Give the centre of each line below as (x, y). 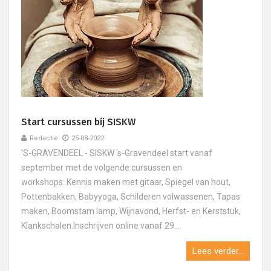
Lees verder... (218, 251)
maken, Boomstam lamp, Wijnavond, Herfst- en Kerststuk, (131, 211)
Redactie (44, 138)
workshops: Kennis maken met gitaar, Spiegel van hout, (126, 182)
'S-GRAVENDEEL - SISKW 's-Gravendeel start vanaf (117, 153)
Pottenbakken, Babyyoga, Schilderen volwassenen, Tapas (131, 197)
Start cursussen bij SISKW (78, 122)
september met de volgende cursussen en (102, 168)
